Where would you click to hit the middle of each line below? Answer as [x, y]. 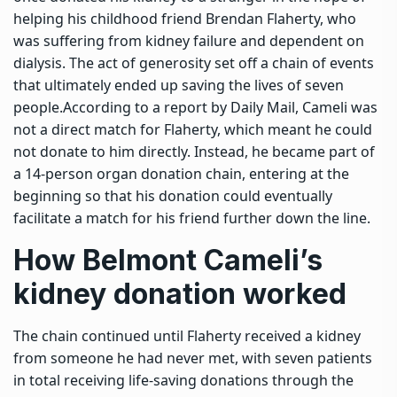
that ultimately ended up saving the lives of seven [179, 85]
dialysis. [39, 62]
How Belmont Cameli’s [168, 260]
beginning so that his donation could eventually [173, 195]
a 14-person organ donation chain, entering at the [181, 173]
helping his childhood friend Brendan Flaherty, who [185, 18]
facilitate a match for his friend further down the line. [192, 218]
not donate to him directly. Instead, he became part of [194, 151]
